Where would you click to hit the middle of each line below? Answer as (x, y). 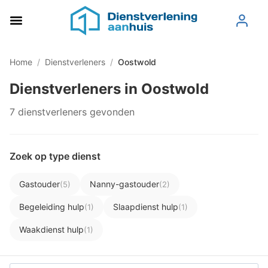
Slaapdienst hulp (146, 206)
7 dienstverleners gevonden (72, 112)
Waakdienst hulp (51, 229)
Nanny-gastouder (124, 184)
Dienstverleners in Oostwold (109, 89)
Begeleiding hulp (52, 206)
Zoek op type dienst (55, 156)
